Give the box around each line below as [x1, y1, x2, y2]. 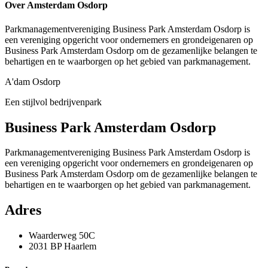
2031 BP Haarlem [29, 241, 96, 252]
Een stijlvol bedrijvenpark [5, 96, 102, 107]
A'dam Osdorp [5, 76, 60, 87]
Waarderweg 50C [29, 230, 98, 241]
